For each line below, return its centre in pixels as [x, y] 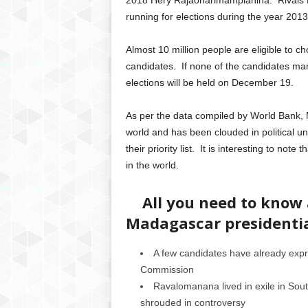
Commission [167, 270]
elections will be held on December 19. [209, 83]
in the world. [152, 165]
